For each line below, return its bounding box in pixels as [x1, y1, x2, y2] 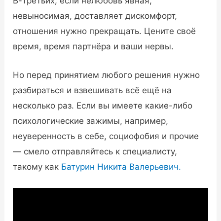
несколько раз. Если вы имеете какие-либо [13, 100, 193, 110]
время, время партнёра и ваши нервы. [13, 41, 174, 51]
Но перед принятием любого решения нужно [13, 70, 200, 80]
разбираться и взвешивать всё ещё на [13, 85, 172, 95]
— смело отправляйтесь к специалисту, [13, 146, 178, 156]
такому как [13, 161, 62, 172]
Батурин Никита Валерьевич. [61, 161, 182, 172]
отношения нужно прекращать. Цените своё [13, 26, 196, 36]
